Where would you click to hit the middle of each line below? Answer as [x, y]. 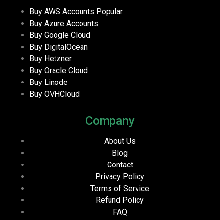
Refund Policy [120, 200]
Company [110, 121]
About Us [120, 141]
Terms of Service [120, 188]
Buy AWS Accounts [63, 11]
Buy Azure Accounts [64, 23]
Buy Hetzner [51, 58]
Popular [110, 11]
